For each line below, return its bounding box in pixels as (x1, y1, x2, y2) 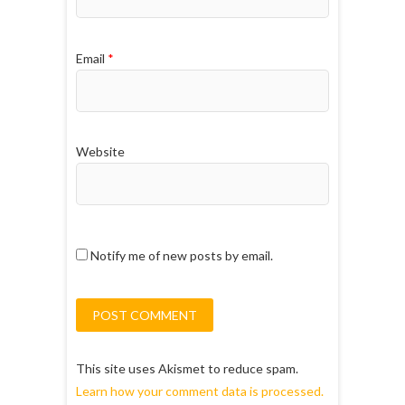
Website (76, 144, 125, 160)
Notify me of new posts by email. (90, 247, 273, 263)
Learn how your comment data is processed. (76, 382, 324, 399)
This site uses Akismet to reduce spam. (76, 360, 298, 376)
